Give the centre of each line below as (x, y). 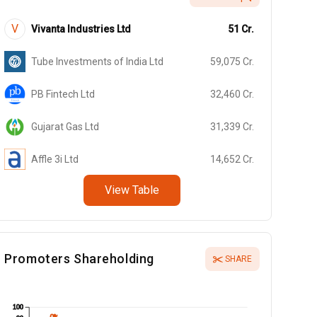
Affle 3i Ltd (55, 159)
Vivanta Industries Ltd (81, 29)
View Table (132, 190)
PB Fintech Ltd (63, 94)
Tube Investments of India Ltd (98, 61)
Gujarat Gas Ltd (65, 126)
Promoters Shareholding (81, 259)
